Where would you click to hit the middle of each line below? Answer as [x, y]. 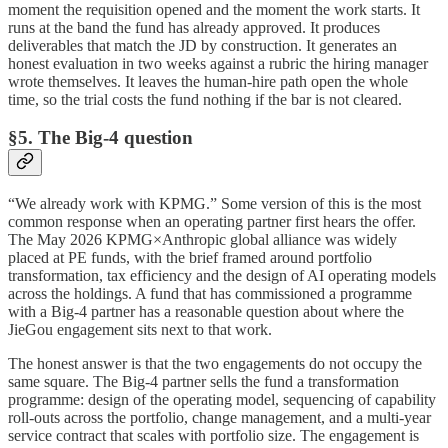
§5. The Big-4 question [100, 138]
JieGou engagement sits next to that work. [140, 329]
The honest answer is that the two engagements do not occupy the [215, 363]
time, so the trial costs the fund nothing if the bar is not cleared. [205, 99]
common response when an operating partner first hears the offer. [212, 221]
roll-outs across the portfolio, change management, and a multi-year [219, 417]
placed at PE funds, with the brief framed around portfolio [190, 257]
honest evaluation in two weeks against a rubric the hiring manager [218, 63]
